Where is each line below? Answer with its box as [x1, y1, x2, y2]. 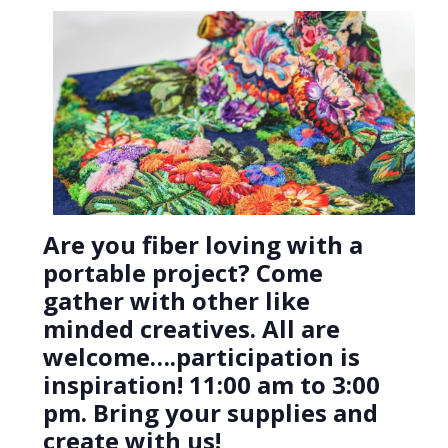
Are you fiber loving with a [42, 228, 363, 262]
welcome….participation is [42, 340, 360, 374]
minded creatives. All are [42, 312, 340, 346]
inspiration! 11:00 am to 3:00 [42, 368, 380, 402]
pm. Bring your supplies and [42, 396, 378, 430]
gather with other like [42, 284, 310, 318]
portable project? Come [42, 256, 323, 290]
